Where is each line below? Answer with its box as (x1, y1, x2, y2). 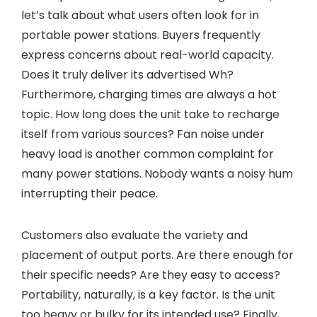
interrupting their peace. (21, 185, 158, 202)
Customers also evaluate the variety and (21, 227, 248, 243)
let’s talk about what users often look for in (21, 7, 259, 23)
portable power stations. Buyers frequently (21, 27, 260, 43)
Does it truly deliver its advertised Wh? (21, 67, 234, 83)
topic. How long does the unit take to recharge (21, 106, 279, 122)
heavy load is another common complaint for (21, 146, 274, 162)
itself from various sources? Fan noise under (21, 126, 265, 142)
